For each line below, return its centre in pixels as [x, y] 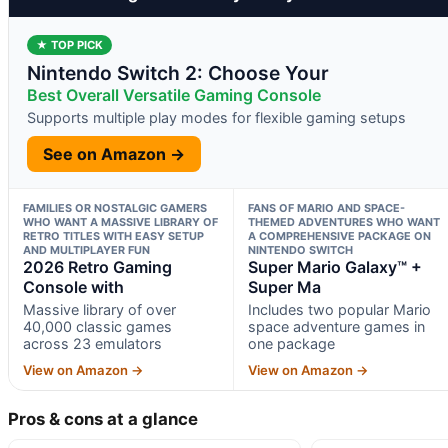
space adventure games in [336, 326]
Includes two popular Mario [339, 309]
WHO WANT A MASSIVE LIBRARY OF [120, 221]
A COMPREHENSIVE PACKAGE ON [339, 235]
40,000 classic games [97, 326]
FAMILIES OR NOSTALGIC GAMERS [115, 207]
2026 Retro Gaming [97, 266]
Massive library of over [99, 309]
